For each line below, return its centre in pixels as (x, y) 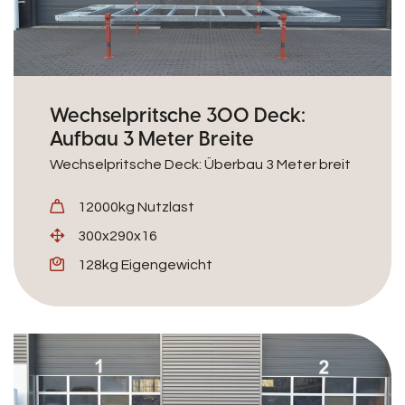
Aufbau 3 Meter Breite (152, 138)
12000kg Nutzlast (136, 207)
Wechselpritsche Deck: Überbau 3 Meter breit (200, 165)
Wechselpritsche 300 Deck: (178, 115)
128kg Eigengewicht (145, 265)
